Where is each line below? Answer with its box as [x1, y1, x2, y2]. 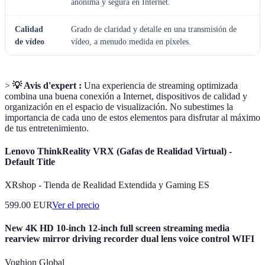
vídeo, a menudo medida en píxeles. [71, 37, 191, 46]
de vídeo [15, 37, 44, 46]
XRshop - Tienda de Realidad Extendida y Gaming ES [5, 180, 209, 190]
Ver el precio [52, 200, 99, 211]
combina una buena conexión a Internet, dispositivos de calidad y [5, 91, 247, 101]
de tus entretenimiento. [5, 122, 89, 133]
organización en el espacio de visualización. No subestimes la [5, 101, 233, 112]
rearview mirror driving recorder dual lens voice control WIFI [5, 234, 254, 244]
